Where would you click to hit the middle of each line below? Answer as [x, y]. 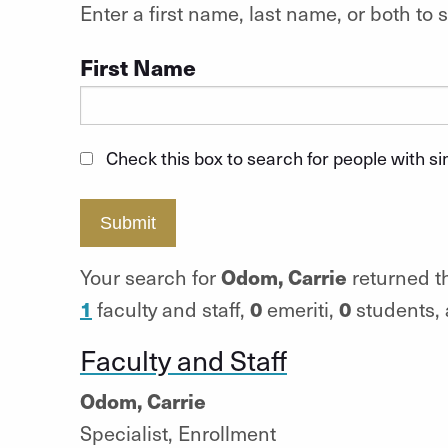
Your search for [150, 276]
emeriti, [300, 308]
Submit [127, 223]
